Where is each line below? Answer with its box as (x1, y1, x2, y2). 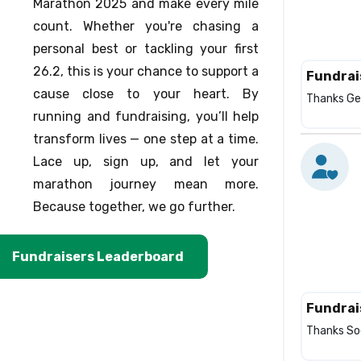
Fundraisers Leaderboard (12, 249, 184, 264)
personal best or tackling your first (33, 41, 259, 56)
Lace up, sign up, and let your (33, 154, 259, 169)
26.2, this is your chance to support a (33, 64, 259, 79)
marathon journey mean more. (33, 176, 259, 192)
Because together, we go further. (33, 199, 235, 214)
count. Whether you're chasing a (33, 19, 259, 34)
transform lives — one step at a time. (33, 131, 259, 147)
